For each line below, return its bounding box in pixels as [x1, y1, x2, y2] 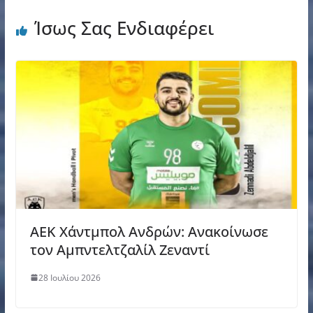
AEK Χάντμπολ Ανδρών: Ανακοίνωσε [29, 221, 268, 241]
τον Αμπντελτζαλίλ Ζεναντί [29, 240, 210, 259]
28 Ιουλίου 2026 [38, 271, 101, 284]
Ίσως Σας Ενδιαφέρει [34, 15, 214, 41]
